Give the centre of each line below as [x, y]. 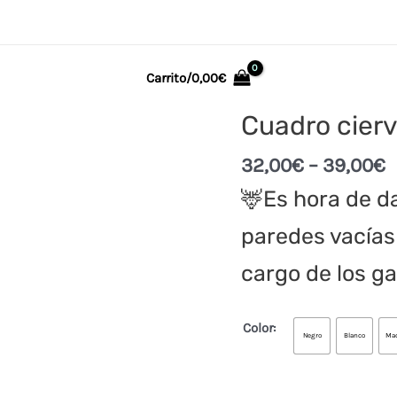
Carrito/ [169, 78]
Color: [259, 327]
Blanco [354, 335]
